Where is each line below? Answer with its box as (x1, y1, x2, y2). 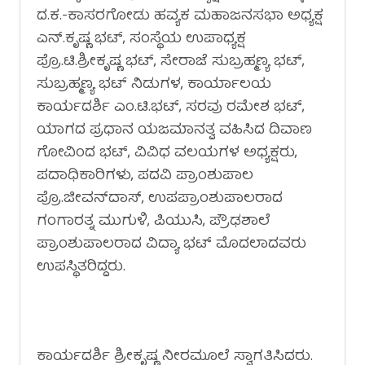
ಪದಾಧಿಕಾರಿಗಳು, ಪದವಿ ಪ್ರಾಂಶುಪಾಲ (37, 163, 253, 189)
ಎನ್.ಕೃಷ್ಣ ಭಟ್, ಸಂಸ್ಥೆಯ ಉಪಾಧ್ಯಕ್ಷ (37, 26, 246, 52)
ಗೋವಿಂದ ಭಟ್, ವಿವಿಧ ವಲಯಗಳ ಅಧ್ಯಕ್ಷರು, (37, 140, 297, 166)
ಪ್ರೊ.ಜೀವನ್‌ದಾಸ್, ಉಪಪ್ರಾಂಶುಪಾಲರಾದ (37, 186, 283, 212)
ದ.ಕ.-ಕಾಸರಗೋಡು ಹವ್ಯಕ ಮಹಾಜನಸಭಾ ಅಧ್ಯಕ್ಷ (37, 3, 323, 29)
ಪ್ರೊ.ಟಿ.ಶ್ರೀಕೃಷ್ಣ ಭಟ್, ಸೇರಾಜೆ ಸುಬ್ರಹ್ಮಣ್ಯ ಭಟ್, (37, 49, 305, 75)
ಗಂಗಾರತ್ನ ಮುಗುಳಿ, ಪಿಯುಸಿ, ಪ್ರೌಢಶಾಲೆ (37, 209, 270, 235)
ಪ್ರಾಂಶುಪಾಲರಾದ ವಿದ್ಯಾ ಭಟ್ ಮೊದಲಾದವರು (37, 231, 306, 257)
